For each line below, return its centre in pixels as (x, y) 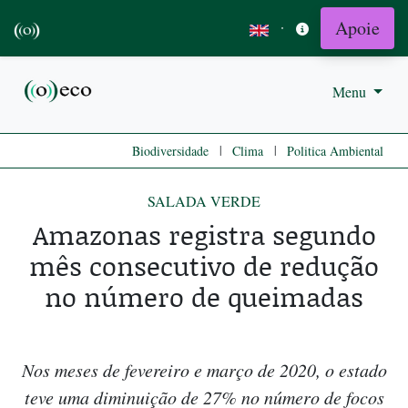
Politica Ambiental (335, 151)
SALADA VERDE (204, 201)
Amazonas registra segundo (204, 235)
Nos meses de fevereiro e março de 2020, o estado (204, 370)
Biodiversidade (170, 151)
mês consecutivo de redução (204, 266)
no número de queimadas (204, 297)
